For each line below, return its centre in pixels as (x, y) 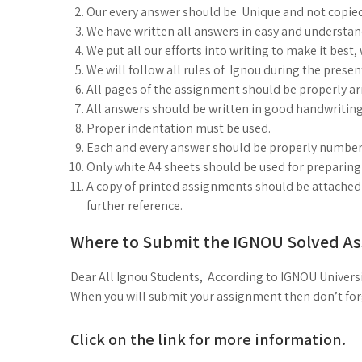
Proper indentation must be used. (179, 128)
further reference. (135, 205)
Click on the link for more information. (208, 339)
